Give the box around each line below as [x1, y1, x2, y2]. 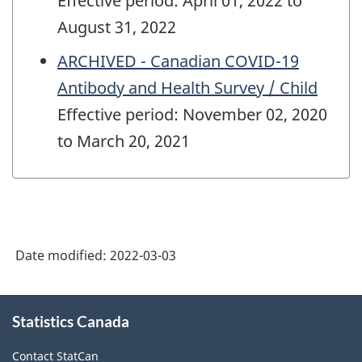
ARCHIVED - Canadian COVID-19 [57, 50, 299, 73]
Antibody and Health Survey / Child [57, 77, 318, 99]
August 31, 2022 [57, 16, 176, 39]
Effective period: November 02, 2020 [57, 103, 327, 126]
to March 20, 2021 [57, 130, 190, 153]
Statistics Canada [12, 311, 129, 330]
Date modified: [15, 246, 110, 264]
